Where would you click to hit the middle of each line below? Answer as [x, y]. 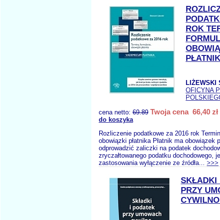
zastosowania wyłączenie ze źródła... [153, 163]
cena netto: [116, 112]
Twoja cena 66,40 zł [184, 112]
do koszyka [116, 120]
